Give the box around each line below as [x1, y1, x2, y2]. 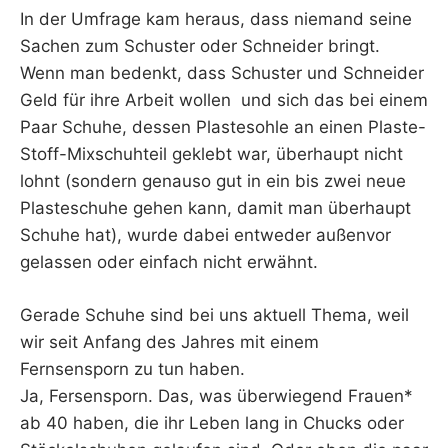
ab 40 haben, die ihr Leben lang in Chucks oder [20, 412, 404, 433]
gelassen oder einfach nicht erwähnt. [20, 252, 318, 273]
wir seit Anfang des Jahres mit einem [20, 331, 319, 352]
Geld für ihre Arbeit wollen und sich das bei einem [20, 90, 428, 111]
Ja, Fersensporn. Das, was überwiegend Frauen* [20, 385, 413, 406]
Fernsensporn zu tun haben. [20, 358, 245, 379]
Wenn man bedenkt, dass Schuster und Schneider [20, 63, 424, 84]
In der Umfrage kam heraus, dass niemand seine [20, 9, 412, 30]
